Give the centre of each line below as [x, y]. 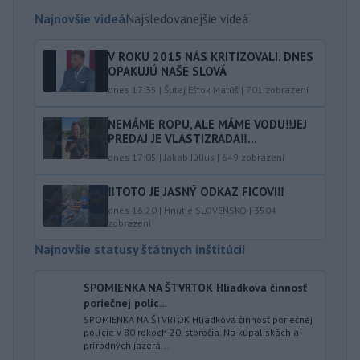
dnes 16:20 [132, 210]
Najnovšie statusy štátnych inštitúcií [140, 249]
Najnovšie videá [80, 18]
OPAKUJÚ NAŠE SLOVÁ [167, 71]
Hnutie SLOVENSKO [205, 210]
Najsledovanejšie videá [187, 18]
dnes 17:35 [132, 89]
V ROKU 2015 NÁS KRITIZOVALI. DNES [211, 56]
